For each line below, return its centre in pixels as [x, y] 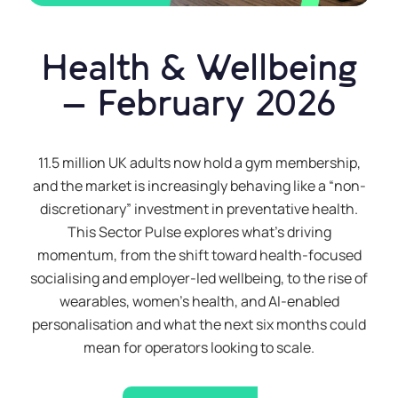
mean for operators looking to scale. [199, 348]
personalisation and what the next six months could [199, 325]
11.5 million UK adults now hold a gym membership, [199, 163]
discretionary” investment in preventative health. [199, 209]
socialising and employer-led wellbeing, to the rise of [199, 279]
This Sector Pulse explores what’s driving [199, 232]
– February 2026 [199, 104]
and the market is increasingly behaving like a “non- [199, 186]
